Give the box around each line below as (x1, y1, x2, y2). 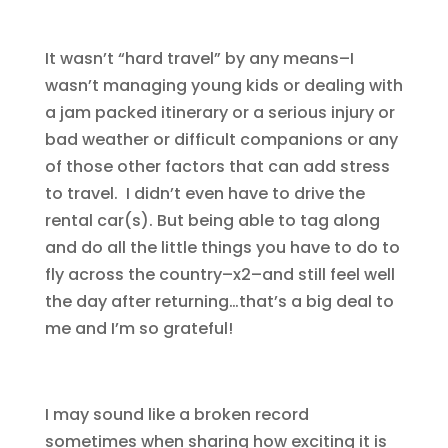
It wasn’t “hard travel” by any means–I (44, 47, 354, 71)
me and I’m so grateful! (44, 317, 233, 341)
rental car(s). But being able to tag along (44, 209, 380, 233)
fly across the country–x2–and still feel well (44, 263, 395, 287)
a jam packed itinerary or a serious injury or (44, 101, 395, 125)
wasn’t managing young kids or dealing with (44, 74, 403, 98)
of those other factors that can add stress (44, 155, 390, 179)
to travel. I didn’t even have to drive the (44, 182, 365, 206)
